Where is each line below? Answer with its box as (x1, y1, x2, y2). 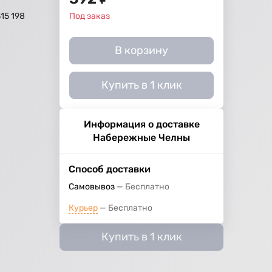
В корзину (115, 44, 169, 58)
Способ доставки (69, 163, 151, 175)
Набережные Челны (93, 132, 191, 144)
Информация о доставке (83, 118, 200, 131)
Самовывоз (69, 182, 115, 192)
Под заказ (69, 11, 110, 22)
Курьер (69, 203, 98, 214)
